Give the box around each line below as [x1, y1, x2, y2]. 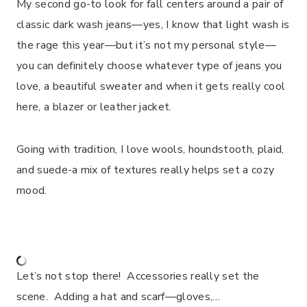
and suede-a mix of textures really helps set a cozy [16, 162, 275, 177]
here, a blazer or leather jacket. [16, 99, 172, 114]
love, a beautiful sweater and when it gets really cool [16, 78, 286, 94]
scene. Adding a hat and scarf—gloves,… [16, 288, 221, 304]
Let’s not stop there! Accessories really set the [16, 268, 260, 284]
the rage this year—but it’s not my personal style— [16, 37, 277, 53]
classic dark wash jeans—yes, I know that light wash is [16, 16, 290, 32]
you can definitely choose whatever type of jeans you [16, 58, 282, 73]
